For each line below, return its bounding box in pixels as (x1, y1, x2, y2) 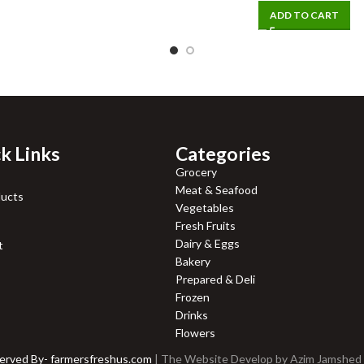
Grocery (175, 164, 217, 179)
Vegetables (175, 200, 234, 214)
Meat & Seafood (175, 182, 258, 197)
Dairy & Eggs (175, 236, 240, 250)
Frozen (175, 289, 210, 304)
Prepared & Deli (175, 271, 255, 286)
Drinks (175, 307, 208, 322)
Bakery (175, 253, 210, 268)
